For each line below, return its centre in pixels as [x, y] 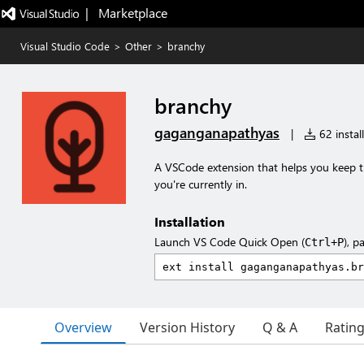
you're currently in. [201, 184]
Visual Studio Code [65, 46]
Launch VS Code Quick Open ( [230, 242]
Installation [190, 221]
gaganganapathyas [217, 132]
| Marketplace [126, 13]
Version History [187, 327]
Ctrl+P [324, 242]
